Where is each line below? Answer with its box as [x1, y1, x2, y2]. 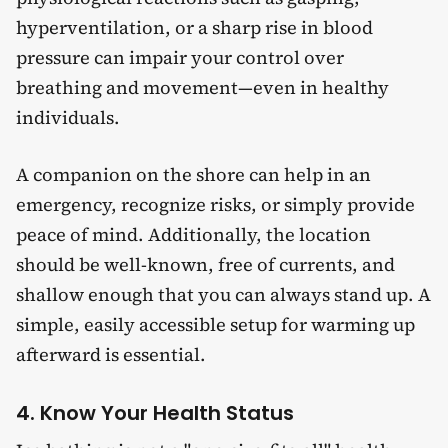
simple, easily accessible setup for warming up [16, 311, 415, 337]
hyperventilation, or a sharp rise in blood [16, 14, 373, 40]
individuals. [16, 104, 120, 130]
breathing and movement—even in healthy [16, 74, 389, 100]
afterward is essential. [16, 341, 206, 367]
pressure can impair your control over [16, 44, 344, 70]
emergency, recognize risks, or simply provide [16, 191, 415, 217]
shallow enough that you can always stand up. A [16, 281, 431, 307]
